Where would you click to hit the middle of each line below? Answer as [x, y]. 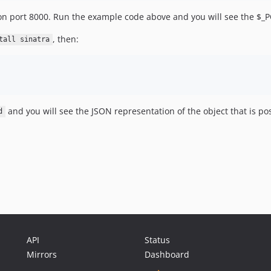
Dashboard [167, 254]
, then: [65, 39]
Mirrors [42, 254]
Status [157, 240]
